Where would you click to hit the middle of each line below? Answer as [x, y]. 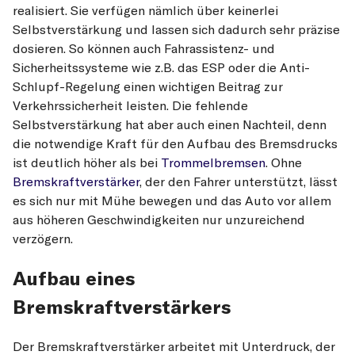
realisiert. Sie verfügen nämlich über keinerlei [145, 10]
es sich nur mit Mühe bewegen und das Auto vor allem [172, 200]
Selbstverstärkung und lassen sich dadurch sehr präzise [176, 29]
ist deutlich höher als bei [87, 162]
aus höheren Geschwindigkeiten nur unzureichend [159, 219]
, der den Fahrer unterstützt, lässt [239, 181]
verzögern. [43, 238]
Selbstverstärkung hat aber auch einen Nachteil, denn [170, 124]
